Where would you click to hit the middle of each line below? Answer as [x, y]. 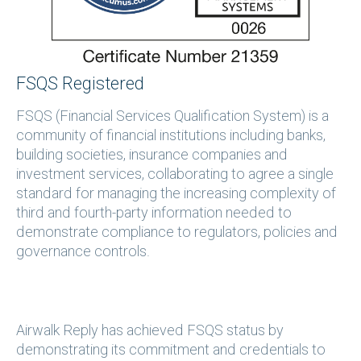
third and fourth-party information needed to [154, 213]
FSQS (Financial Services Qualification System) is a [172, 116]
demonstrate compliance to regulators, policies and [177, 232]
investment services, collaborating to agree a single [175, 174]
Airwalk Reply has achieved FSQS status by [150, 330]
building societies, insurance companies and [152, 155]
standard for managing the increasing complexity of [176, 193]
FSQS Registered [80, 83]
